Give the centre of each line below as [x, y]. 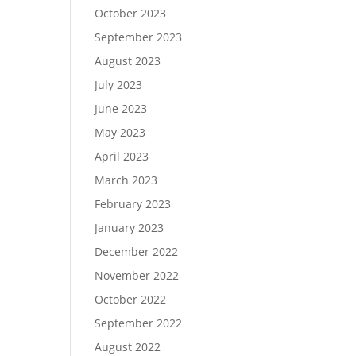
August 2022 [128, 347]
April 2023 [122, 156]
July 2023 [119, 85]
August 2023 [128, 61]
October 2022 [131, 299]
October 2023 [131, 13]
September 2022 [139, 323]
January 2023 [130, 228]
